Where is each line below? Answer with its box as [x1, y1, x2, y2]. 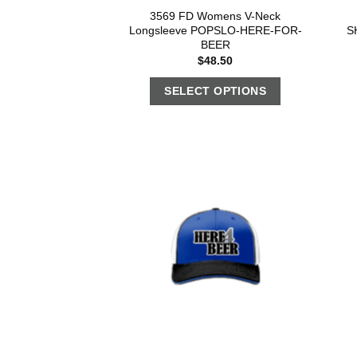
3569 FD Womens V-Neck [150, 9, 281, 22]
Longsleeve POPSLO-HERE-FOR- [128, 23, 302, 37]
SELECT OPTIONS [164, 84, 267, 98]
